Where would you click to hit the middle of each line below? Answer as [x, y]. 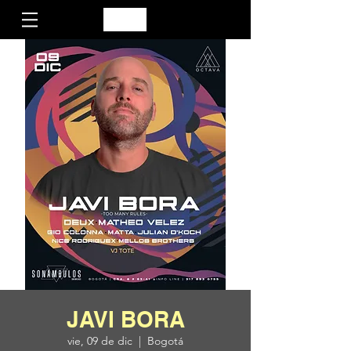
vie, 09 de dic [100, 341]
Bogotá [165, 341]
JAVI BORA [125, 319]
